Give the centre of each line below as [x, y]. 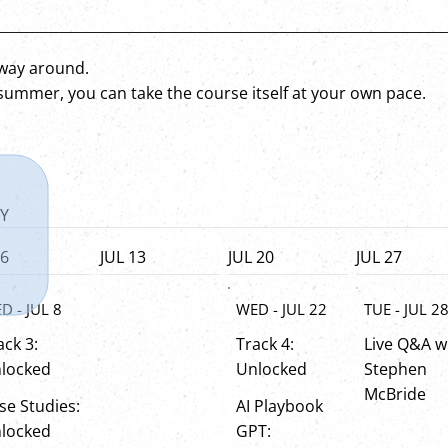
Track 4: [265, 343]
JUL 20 [251, 257]
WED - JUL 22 [281, 308]
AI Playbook [279, 405]
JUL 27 [379, 257]
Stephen [395, 368]
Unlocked [271, 368]
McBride [395, 393]
